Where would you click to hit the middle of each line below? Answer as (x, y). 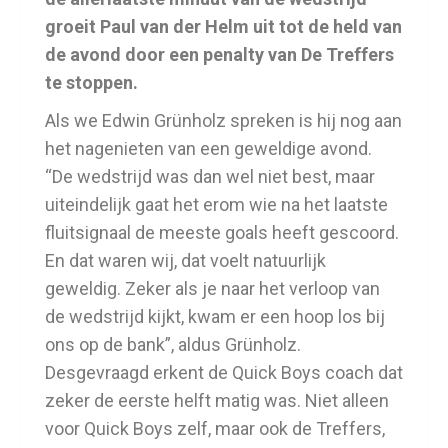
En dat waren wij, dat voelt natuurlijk (185, 260)
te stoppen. (91, 82)
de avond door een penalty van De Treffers (219, 54)
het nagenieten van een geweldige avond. (208, 148)
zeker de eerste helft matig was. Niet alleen (217, 400)
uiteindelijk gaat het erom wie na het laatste (216, 204)
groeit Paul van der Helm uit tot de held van (223, 26)
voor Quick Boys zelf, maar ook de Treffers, (215, 428)
